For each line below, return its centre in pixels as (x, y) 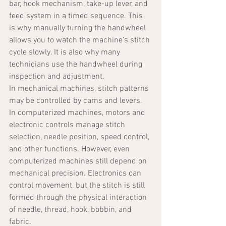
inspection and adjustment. (57, 77)
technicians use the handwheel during (77, 65)
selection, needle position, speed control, (80, 137)
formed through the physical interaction (79, 198)
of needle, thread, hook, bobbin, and (71, 210)
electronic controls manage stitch (68, 125)
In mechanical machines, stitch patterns (80, 89)
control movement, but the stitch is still (78, 186)
